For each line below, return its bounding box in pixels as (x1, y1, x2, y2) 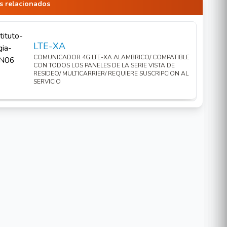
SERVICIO (33, 78, 61, 86)
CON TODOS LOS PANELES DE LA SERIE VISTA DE (33, 61, 175, 69)
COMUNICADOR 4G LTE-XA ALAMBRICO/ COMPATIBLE (33, 53, 190, 61)
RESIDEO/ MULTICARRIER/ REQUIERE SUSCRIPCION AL (33, 69, 188, 78)
